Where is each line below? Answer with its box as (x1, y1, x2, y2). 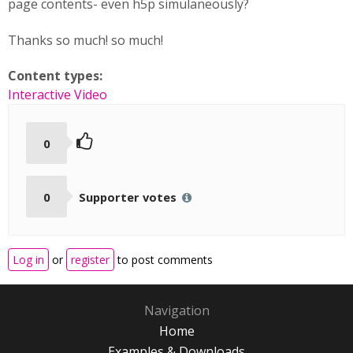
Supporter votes (78, 188, 180, 205)
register (71, 252, 110, 268)
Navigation (143, 302, 210, 320)
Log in (13, 252, 44, 268)
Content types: (8, 67, 106, 84)
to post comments (114, 252, 213, 268)
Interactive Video (8, 86, 107, 103)
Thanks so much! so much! (8, 32, 163, 49)
